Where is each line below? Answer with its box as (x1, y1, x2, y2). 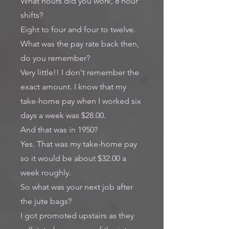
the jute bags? (20, 196, 72, 206)
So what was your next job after (20, 182, 133, 192)
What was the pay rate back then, (20, 39, 139, 49)
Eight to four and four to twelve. (20, 25, 135, 34)
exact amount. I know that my (20, 82, 126, 91)
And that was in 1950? (20, 125, 98, 134)
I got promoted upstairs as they (20, 211, 134, 220)
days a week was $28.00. (20, 110, 106, 120)
